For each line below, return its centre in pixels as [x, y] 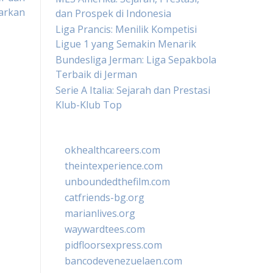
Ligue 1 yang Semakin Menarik [126, 44]
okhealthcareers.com [112, 150]
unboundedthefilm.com [117, 182]
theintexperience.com [114, 166]
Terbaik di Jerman [96, 74]
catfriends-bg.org [105, 197]
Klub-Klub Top [89, 105]
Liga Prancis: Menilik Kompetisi [126, 29]
